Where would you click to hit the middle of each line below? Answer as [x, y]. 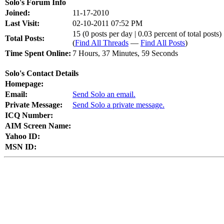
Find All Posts [163, 43]
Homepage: [24, 84]
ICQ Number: [29, 115]
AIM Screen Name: [38, 126]
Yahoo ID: [22, 136]
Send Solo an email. [104, 94]
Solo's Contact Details [42, 73]
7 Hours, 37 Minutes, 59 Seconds [125, 53]
